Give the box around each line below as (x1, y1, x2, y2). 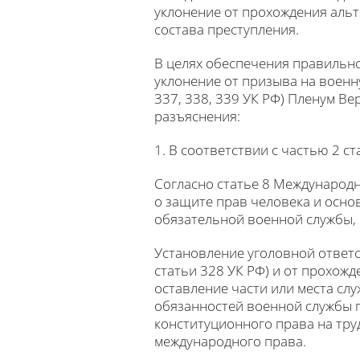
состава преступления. (154, 20, 299, 39)
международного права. (154, 332, 306, 350)
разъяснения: (154, 107, 240, 125)
